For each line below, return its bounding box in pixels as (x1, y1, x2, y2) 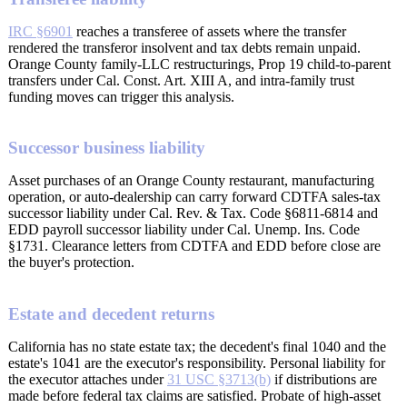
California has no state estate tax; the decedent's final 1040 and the (8, 339, 386, 355)
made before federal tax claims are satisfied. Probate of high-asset (8, 388, 381, 404)
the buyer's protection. (8, 254, 134, 271)
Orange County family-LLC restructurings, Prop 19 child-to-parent (8, 55, 391, 72)
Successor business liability (8, 138, 205, 158)
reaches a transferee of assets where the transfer (73, 23, 346, 39)
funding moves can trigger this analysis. (8, 88, 234, 104)
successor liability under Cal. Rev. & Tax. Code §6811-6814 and (8, 205, 378, 222)
